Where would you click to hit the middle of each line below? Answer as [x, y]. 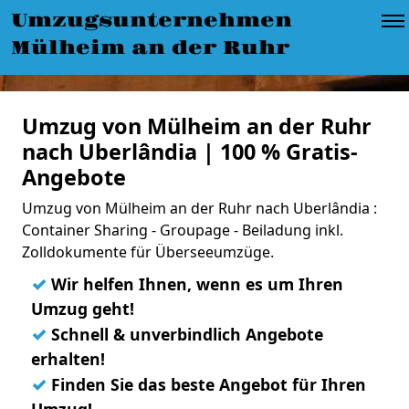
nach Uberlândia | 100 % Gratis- [190, 152]
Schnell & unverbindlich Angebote [185, 334]
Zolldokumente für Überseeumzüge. [148, 252]
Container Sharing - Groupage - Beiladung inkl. [183, 230]
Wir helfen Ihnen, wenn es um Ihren [195, 284]
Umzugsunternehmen [152, 21]
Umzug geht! [83, 309]
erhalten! [68, 359]
